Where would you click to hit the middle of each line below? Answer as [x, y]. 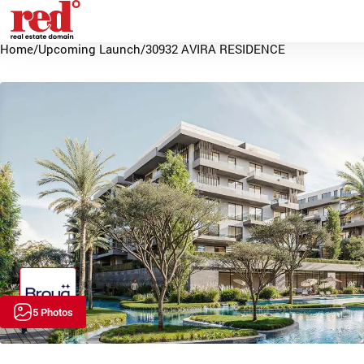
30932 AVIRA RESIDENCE [215, 49]
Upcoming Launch [89, 49]
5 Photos [53, 312]
